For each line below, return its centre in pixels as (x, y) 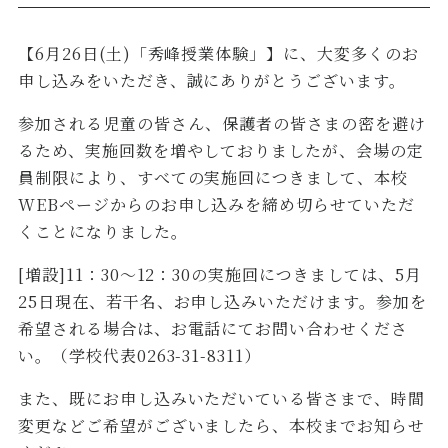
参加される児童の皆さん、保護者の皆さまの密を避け (221, 123)
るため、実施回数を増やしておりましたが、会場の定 (220, 150)
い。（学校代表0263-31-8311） (139, 355)
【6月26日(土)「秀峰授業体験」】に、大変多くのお (218, 53)
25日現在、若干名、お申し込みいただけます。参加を (222, 301)
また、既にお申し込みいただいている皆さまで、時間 (221, 398)
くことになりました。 (102, 231)
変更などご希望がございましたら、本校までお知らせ (221, 425)
